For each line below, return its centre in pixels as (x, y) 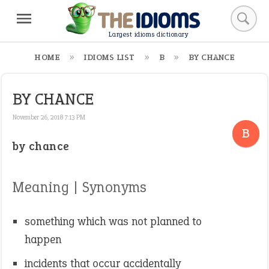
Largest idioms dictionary (148, 35)
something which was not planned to (113, 221)
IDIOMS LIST (110, 57)
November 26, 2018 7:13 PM (49, 117)
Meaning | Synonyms (80, 187)
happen (43, 239)
